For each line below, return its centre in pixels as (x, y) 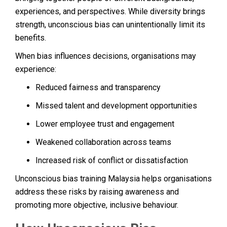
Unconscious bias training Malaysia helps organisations (113, 178)
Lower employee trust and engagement (105, 124)
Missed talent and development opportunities (116, 105)
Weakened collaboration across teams (103, 142)
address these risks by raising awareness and (97, 192)
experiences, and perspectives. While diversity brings (110, 11)
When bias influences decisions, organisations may (106, 56)
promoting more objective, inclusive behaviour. (97, 205)
